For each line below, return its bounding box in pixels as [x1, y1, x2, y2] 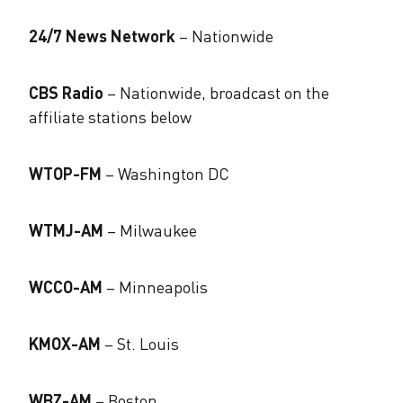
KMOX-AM [29, 333, 101, 354]
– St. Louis [101, 333, 179, 354]
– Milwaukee [103, 219, 197, 240]
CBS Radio [29, 82, 103, 103]
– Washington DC [102, 163, 229, 184]
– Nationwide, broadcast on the [103, 82, 329, 103]
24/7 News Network [29, 25, 175, 46]
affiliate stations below [29, 106, 192, 127]
